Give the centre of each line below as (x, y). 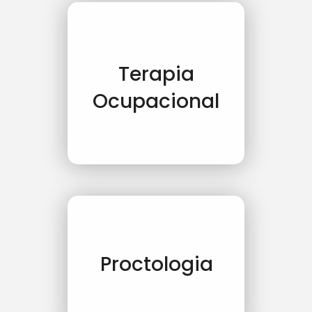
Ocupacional (156, 101)
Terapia (156, 74)
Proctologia (157, 265)
